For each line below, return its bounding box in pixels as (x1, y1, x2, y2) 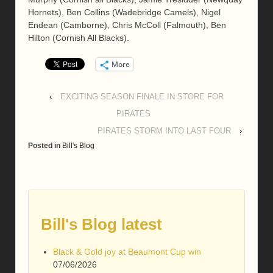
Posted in (28, 141, 62, 151)
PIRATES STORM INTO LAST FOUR (97, 126, 231, 136)
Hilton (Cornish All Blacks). (28, 32, 129, 43)
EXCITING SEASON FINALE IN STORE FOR (60, 92, 224, 102)
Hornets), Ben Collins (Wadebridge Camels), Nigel (28, 7, 221, 17)
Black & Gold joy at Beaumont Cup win (53, 247, 201, 257)
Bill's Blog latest (41, 214, 162, 233)
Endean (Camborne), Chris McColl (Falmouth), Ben (28, 19, 226, 30)
